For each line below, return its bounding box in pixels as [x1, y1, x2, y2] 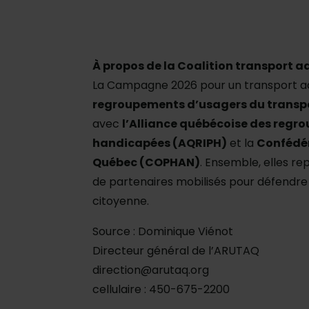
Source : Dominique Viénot [92, 223, 233, 240]
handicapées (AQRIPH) [92, 135, 227, 152]
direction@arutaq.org [92, 262, 209, 279]
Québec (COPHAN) [92, 154, 200, 171]
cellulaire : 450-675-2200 [92, 281, 230, 298]
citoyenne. [92, 193, 149, 210]
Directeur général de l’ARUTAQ [92, 243, 259, 259]
